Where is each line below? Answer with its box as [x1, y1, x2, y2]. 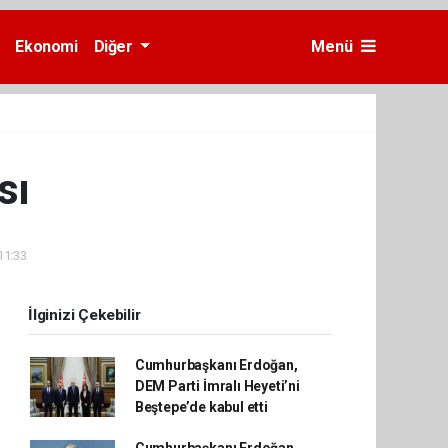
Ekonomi [15, 37, 78, 56]
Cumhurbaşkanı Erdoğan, [134, 357, 298, 373]
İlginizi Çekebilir [28, 306, 141, 324]
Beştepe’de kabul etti [134, 399, 268, 415]
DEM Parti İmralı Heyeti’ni [134, 378, 300, 394]
